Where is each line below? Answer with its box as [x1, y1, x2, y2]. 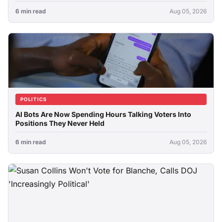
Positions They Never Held [15, 119, 105, 127]
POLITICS [20, 96, 47, 102]
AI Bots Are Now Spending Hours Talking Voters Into [15, 110, 191, 118]
